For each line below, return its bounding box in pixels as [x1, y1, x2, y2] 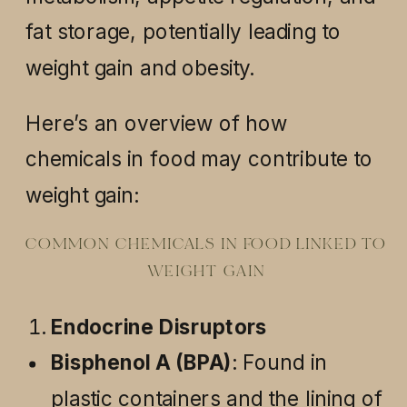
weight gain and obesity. [25, 55, 254, 81]
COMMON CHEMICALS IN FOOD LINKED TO [25, 237, 387, 253]
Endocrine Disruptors [51, 313, 267, 340]
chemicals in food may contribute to [25, 145, 373, 172]
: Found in [231, 349, 327, 375]
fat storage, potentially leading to [25, 18, 342, 45]
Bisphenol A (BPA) [51, 349, 232, 375]
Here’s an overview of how [25, 110, 288, 136]
